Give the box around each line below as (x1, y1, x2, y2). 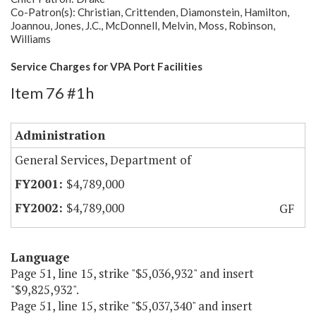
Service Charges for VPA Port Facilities (11, 60, 202, 73)
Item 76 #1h (11, 83, 94, 103)
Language (11, 249, 70, 266)
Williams (11, 32, 51, 46)
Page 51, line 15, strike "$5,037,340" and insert (11, 298, 253, 315)
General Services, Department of (15, 152, 191, 169)
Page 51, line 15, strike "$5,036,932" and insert (11, 265, 254, 282)
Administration (15, 127, 105, 144)
